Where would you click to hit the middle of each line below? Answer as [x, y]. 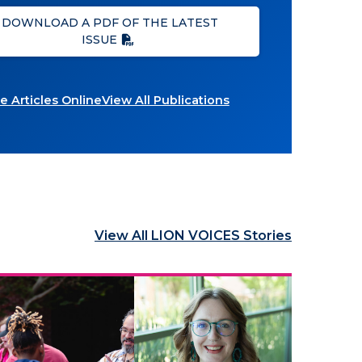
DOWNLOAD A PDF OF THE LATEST [110, 23]
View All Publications [165, 100]
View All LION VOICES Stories [193, 236]
